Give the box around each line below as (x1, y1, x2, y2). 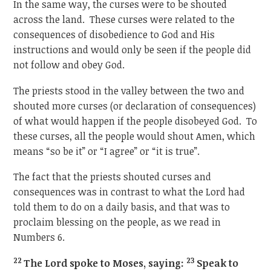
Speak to (197, 256, 239, 270)
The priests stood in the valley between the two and (13, 83, 245, 97)
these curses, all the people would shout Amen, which (13, 129, 256, 143)
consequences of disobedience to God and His (13, 27, 215, 41)
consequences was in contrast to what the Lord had (13, 185, 246, 199)
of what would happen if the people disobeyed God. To (13, 114, 258, 128)
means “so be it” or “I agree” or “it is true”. (13, 144, 200, 158)
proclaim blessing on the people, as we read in (13, 215, 221, 229)
